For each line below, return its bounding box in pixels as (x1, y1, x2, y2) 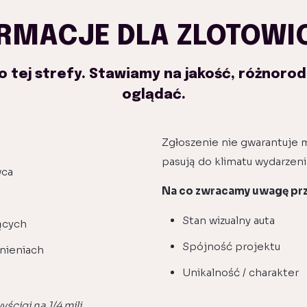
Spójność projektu (182, 240, 280, 254)
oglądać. (121, 88, 186, 103)
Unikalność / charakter (182, 266, 299, 280)
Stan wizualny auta (182, 214, 275, 228)
